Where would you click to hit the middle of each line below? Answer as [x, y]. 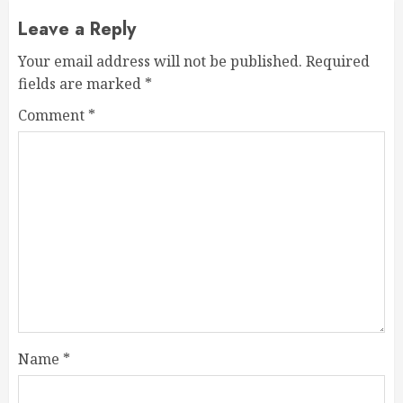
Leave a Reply [77, 30]
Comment [53, 116]
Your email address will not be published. [160, 62]
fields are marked [81, 84]
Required [338, 62]
